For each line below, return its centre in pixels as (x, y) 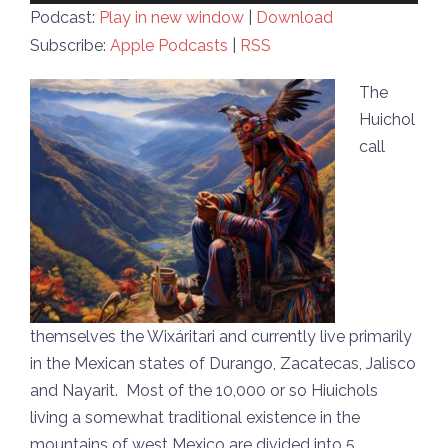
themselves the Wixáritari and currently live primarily (221, 336)
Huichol (387, 119)
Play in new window (171, 17)
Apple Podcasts (169, 45)
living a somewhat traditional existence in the (195, 417)
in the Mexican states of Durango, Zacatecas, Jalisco (223, 363)
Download (294, 17)
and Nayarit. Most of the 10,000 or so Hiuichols (204, 390)
